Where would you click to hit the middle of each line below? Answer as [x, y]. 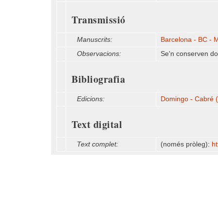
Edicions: [91, 99]
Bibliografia [98, 79]
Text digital [97, 124]
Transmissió [99, 20]
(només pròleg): [186, 144]
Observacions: [99, 54]
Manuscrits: [95, 40]
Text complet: [98, 144]
